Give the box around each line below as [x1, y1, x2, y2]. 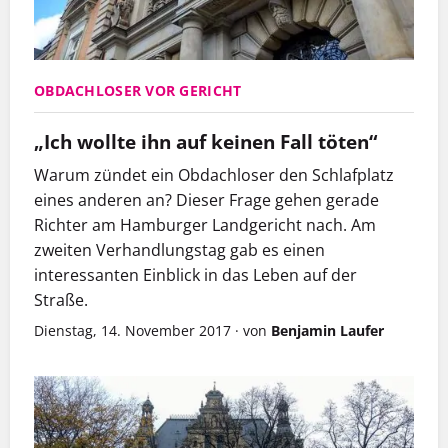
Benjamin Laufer [271, 321, 384, 341]
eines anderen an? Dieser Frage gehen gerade [34, 189, 379, 212]
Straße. [34, 289, 92, 312]
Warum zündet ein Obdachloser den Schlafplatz [34, 164, 394, 187]
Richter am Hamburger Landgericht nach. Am [34, 214, 376, 237]
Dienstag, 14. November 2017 [34, 321, 231, 341]
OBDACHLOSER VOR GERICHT [34, 81, 242, 101]
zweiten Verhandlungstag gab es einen [34, 239, 325, 262]
